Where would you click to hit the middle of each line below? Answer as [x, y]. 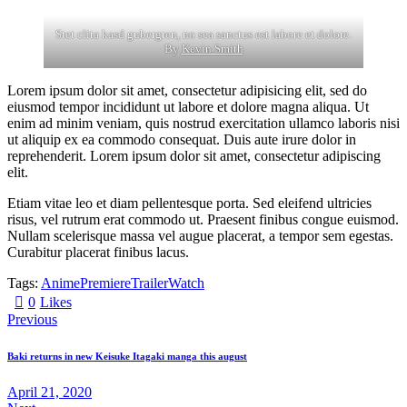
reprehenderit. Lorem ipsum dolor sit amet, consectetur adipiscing [194, 156]
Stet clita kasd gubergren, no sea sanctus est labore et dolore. [203, 35]
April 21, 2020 [50, 392]
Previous [32, 320]
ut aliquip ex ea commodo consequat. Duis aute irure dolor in [182, 140]
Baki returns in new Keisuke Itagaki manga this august [127, 356]
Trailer [149, 283]
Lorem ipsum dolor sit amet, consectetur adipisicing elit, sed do [187, 91]
